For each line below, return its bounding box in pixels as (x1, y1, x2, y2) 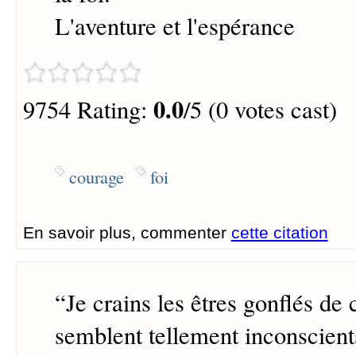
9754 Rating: (22, 92, 153, 126)
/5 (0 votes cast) (183, 92, 337, 126)
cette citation (230, 222, 328, 242)
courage (68, 164, 124, 188)
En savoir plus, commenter (22, 222, 231, 242)
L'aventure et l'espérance (54, 10, 295, 43)
